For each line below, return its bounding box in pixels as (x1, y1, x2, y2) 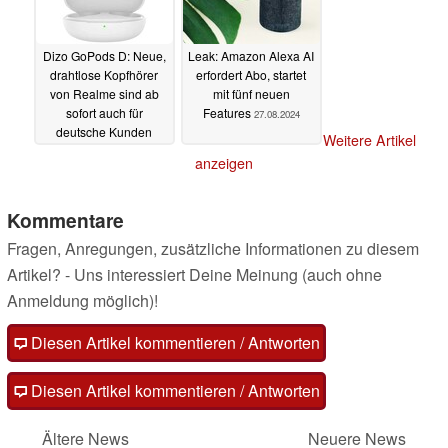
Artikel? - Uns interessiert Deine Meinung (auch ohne (7, 262, 382, 286)
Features (202, 104, 254, 122)
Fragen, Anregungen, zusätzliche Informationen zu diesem (7, 236, 419, 260)
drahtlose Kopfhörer (50, 66, 158, 84)
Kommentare (7, 205, 124, 234)
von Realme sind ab (49, 85, 159, 103)
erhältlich (54, 142, 108, 160)
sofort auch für (65, 104, 143, 122)
